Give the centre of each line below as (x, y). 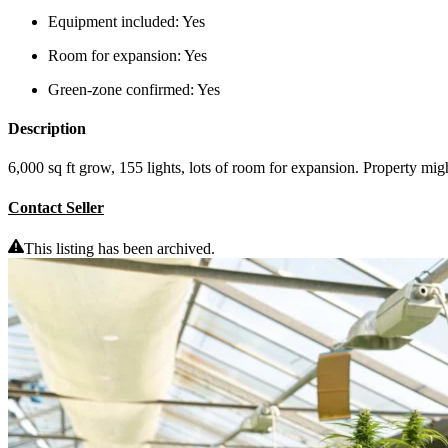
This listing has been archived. (119, 248)
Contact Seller (56, 207)
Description (47, 129)
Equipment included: (115, 21)
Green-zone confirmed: (122, 89)
